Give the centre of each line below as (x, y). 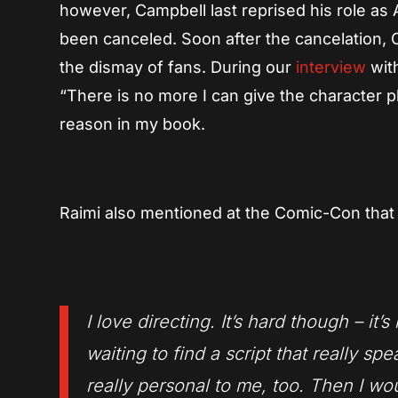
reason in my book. (133, 124)
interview (331, 68)
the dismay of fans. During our (178, 68)
